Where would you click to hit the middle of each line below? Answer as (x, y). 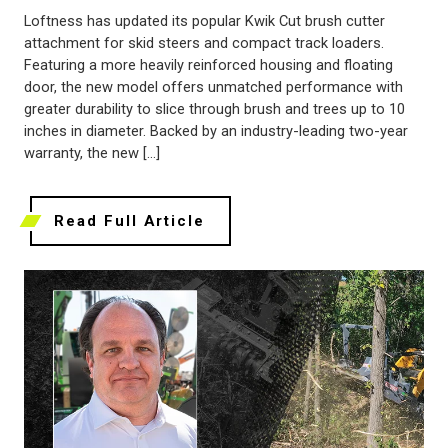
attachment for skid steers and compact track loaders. (204, 42)
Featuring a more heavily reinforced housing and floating (208, 64)
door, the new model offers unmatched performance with (213, 86)
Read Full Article (129, 220)
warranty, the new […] (92, 152)
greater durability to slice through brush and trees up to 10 (214, 108)
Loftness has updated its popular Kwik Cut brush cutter (204, 20)
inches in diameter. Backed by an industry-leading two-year (216, 130)
